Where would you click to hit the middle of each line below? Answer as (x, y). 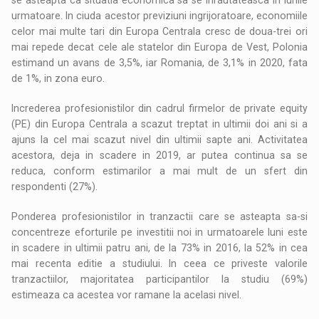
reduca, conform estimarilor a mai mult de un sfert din (159, 171)
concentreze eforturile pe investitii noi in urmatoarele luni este (159, 232)
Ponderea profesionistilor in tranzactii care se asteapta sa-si (159, 216)
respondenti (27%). (55, 186)
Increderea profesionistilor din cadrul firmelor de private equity (159, 108)
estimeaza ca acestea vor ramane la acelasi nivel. (127, 294)
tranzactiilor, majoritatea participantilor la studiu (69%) (159, 279)
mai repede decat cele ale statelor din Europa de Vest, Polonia (159, 47)
